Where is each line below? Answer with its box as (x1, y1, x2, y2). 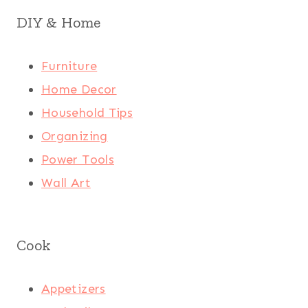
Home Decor (41, 82, 117, 98)
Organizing (41, 129, 108, 144)
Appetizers (41, 281, 106, 297)
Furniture (41, 58, 98, 74)
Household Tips (41, 105, 133, 121)
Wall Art (41, 175, 91, 191)
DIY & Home (16, 13, 101, 32)
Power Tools (41, 152, 114, 168)
